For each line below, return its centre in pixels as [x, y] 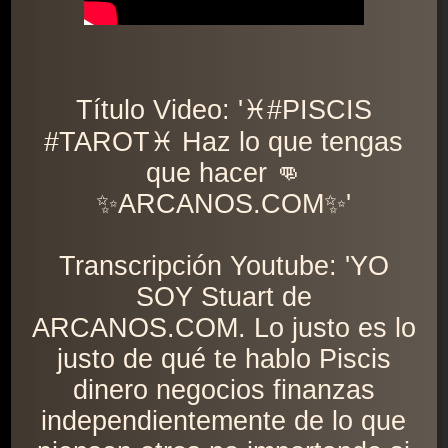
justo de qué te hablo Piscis [223, 359]
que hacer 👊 [223, 173]
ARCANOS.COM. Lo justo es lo [223, 328]
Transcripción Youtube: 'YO [223, 266]
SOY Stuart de [223, 297]
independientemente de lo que [224, 421]
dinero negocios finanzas [223, 390]
